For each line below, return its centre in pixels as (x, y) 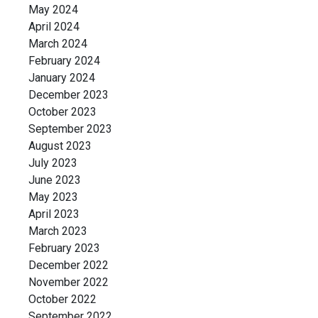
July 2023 (53, 163)
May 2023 (53, 197)
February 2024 (64, 61)
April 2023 (54, 214)
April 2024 (54, 27)
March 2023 (58, 231)
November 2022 (68, 282)
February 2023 (64, 248)
